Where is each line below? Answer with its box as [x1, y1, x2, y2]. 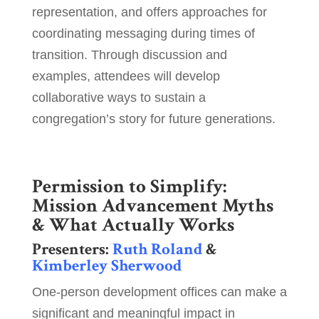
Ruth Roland [112, 239, 202, 261]
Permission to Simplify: [31, 174, 226, 199]
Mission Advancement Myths [31, 193, 273, 219]
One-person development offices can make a [31, 285, 287, 300]
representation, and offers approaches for [31, 5, 267, 20]
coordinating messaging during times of [31, 26, 255, 41]
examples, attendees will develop [31, 69, 220, 84]
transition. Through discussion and [31, 48, 227, 63]
